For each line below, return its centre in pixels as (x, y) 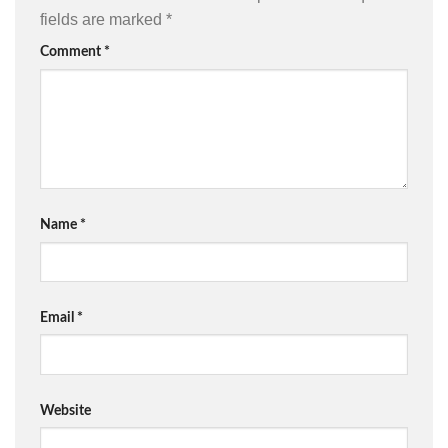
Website (65, 410)
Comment (72, 52)
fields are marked (103, 20)
